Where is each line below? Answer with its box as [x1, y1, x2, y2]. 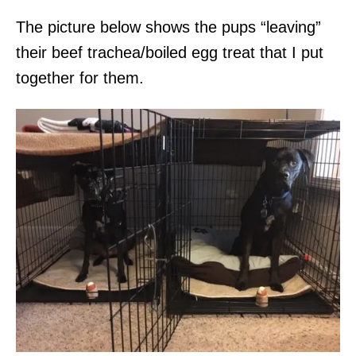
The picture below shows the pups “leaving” [16, 17, 321, 36]
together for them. [16, 68, 144, 87]
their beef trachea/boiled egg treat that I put [16, 43, 323, 61]
